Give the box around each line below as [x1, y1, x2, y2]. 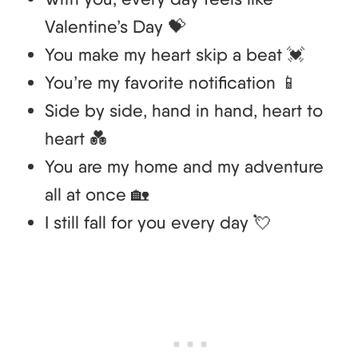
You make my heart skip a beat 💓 [45, 43, 304, 65]
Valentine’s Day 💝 [45, 15, 185, 37]
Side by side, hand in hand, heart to [45, 99, 323, 121]
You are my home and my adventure [45, 155, 324, 177]
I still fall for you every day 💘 [45, 211, 271, 233]
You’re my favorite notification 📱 [45, 71, 298, 93]
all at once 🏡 [45, 183, 149, 205]
